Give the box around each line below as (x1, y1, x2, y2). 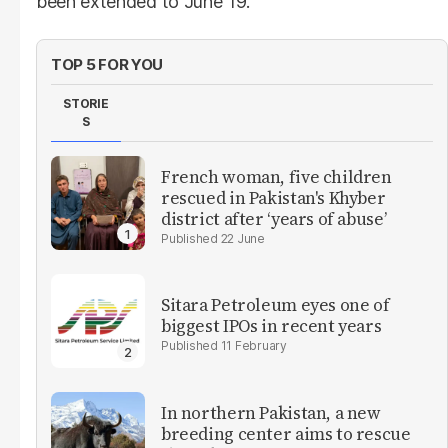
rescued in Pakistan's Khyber (161, 185, 386, 210)
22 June (220, 230, 265, 246)
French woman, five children (161, 164, 392, 189)
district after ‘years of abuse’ (161, 206, 387, 231)
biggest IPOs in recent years (161, 314, 382, 339)
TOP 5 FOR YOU (51, 55, 164, 75)
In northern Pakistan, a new (161, 400, 381, 425)
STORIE (63, 96, 109, 112)
